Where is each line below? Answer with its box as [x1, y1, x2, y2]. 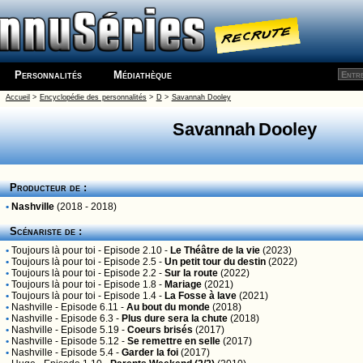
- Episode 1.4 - [96, 290, 164, 301]
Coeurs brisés [127, 324, 193, 335]
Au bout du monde [126, 301, 210, 313]
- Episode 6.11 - [53, 301, 126, 313]
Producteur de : [3, 181, 87, 194]
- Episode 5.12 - [53, 335, 127, 347]
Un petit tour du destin [164, 256, 266, 267]
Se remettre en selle [127, 335, 220, 347]
